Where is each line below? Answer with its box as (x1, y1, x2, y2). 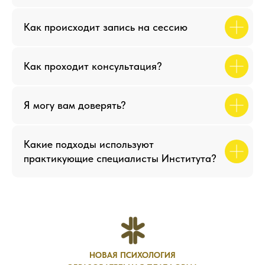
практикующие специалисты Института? (24, 152, 216, 165)
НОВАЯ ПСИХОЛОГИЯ (89, 250, 176, 260)
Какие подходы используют (24, 138, 154, 151)
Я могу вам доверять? (24, 99, 126, 112)
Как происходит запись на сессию (24, 21, 188, 34)
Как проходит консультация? (24, 60, 162, 73)
